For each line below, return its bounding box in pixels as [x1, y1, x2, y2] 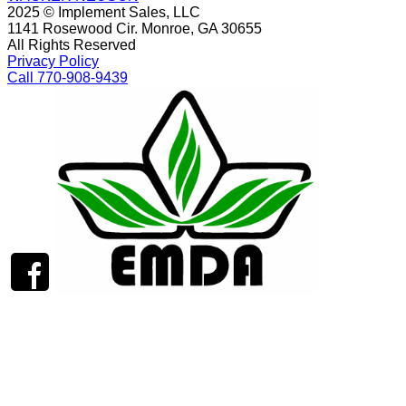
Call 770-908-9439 [7, 70, 128, 85]
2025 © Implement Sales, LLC [7, 5, 200, 20]
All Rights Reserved [7, 37, 136, 53]
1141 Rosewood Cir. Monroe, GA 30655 [7, 21, 262, 36]
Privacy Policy [7, 53, 99, 69]
